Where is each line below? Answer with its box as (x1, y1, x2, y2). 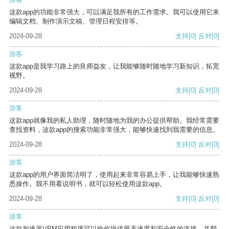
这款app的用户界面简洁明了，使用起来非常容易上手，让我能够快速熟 (9, 171, 219, 179)
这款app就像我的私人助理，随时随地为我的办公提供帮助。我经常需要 (9, 117, 219, 125)
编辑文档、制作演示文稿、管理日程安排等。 (9, 17, 142, 26)
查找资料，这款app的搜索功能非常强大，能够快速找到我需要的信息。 (9, 126, 219, 134)
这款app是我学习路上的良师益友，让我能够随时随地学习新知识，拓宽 (9, 62, 219, 71)
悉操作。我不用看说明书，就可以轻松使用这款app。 (9, 180, 166, 188)
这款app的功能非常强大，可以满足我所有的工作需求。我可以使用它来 (9, 8, 219, 16)
